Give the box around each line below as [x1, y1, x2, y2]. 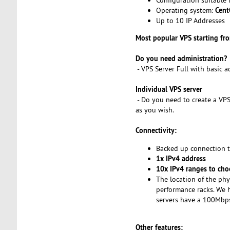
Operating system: [156, 5, 215, 15]
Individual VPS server [135, 84, 202, 94]
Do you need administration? [135, 53, 227, 64]
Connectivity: [135, 125, 177, 136]
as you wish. [135, 105, 174, 115]
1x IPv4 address [156, 153, 206, 163]
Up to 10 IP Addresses [156, 15, 225, 25]
